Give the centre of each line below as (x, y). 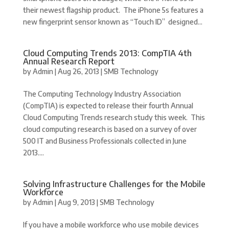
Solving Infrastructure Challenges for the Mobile (114, 184)
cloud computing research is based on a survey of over (110, 129)
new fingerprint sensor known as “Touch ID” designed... (112, 22)
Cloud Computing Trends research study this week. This (114, 117)
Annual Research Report (68, 61)
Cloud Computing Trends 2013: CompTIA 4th (107, 53)
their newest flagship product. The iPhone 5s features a (113, 10)
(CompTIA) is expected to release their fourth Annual (108, 106)
